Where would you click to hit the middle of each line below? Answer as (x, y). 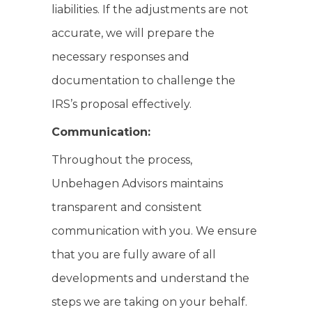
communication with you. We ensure (154, 231)
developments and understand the (150, 278)
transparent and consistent (127, 207)
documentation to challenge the (143, 80)
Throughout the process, (122, 160)
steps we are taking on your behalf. (149, 302)
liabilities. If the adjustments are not (150, 9)
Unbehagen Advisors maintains (137, 184)
